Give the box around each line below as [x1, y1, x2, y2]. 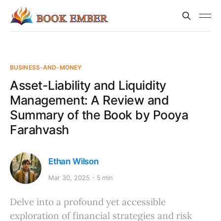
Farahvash [10, 122, 69, 137]
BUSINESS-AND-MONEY [10, 64, 82, 71]
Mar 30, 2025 [48, 173, 90, 182]
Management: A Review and [10, 93, 169, 108]
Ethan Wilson [48, 156, 99, 166]
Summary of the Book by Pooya [10, 108, 188, 122]
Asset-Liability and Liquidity [10, 78, 166, 93]
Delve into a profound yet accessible [10, 196, 166, 208]
